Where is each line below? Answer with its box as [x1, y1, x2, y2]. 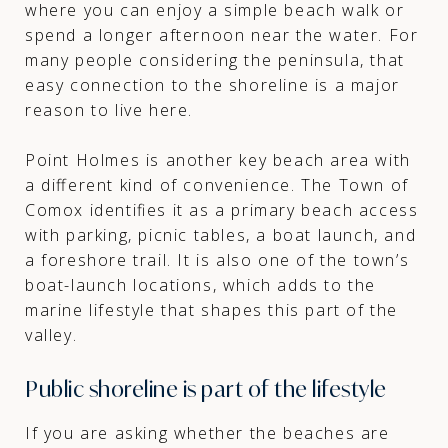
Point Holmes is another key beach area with [25, 148, 411, 171]
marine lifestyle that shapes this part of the [25, 298, 399, 321]
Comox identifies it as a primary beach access [25, 198, 419, 221]
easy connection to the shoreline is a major [25, 73, 400, 96]
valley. [25, 323, 78, 346]
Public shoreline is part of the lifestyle [25, 374, 387, 403]
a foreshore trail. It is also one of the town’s [25, 248, 410, 271]
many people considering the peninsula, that [25, 48, 405, 71]
